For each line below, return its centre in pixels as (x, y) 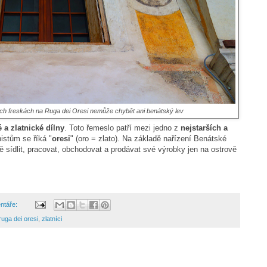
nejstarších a (204, 128)
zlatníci (52, 219)
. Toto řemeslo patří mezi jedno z (122, 128)
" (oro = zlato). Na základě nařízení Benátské (148, 138)
